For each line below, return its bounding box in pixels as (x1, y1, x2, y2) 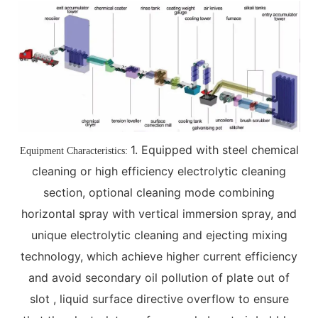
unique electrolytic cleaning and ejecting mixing (31, 228, 287, 243)
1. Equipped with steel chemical (130, 143, 299, 158)
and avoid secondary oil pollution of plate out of (28, 270, 290, 285)
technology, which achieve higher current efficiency (21, 249, 297, 264)
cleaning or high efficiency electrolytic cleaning (32, 164, 286, 179)
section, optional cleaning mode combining (43, 185, 275, 200)
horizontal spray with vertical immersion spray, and (21, 207, 297, 221)
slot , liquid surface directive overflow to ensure (29, 292, 289, 307)
